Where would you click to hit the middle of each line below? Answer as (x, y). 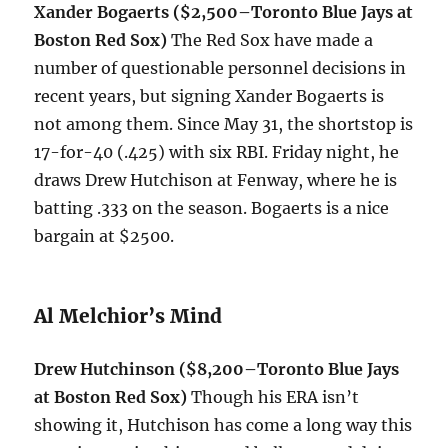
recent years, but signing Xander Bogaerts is (209, 96)
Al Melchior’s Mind (128, 316)
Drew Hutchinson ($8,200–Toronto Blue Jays (217, 369)
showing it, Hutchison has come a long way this (223, 425)
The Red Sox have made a (272, 40)
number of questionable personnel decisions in (220, 68)
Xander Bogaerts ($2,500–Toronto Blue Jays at (224, 12)
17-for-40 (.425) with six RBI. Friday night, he (217, 152)
